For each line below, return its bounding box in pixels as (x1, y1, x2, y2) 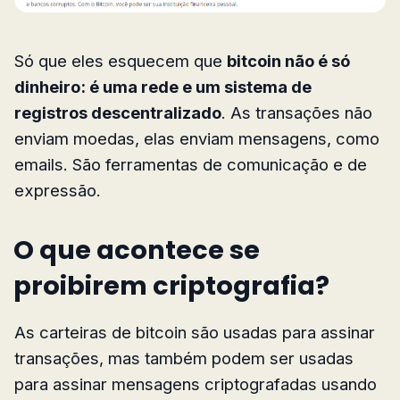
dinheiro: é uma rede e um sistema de (14, 77, 312, 97)
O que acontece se (13, 232, 260, 269)
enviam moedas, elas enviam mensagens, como (14, 129, 379, 149)
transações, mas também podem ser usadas (14, 348, 354, 369)
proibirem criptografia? (13, 268, 329, 304)
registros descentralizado (14, 103, 221, 123)
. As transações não (221, 103, 372, 123)
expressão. (14, 180, 101, 201)
